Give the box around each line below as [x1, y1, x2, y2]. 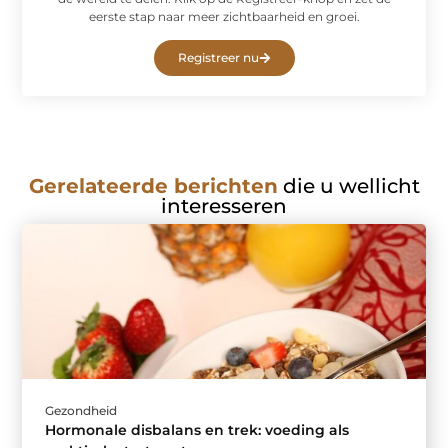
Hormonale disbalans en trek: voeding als [45, 421, 350, 440]
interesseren [161, 194, 287, 219]
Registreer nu [177, 50, 259, 66]
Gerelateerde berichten [28, 174, 278, 199]
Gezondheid [45, 403, 118, 419]
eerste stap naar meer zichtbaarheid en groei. [88, 8, 360, 24]
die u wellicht [277, 174, 420, 199]
